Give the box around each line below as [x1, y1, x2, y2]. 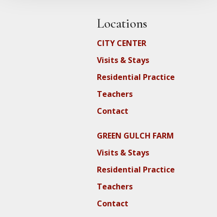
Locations [97, 15, 147, 32]
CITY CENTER [97, 38, 146, 49]
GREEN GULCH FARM [97, 130, 174, 141]
